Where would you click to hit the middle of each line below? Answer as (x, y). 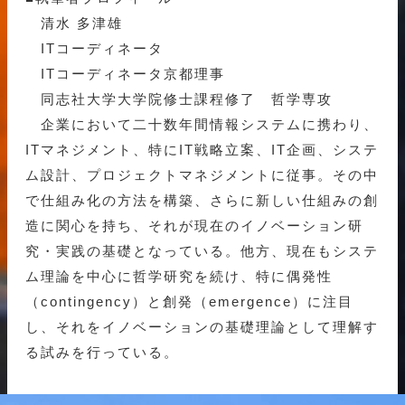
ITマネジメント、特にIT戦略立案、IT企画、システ (202, 150)
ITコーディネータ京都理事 (125, 74)
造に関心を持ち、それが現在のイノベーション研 (194, 226)
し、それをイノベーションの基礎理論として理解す (202, 327)
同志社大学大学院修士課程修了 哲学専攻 (179, 99)
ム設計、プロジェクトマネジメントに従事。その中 (202, 175)
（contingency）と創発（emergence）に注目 (189, 302)
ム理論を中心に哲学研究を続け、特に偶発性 (179, 277)
